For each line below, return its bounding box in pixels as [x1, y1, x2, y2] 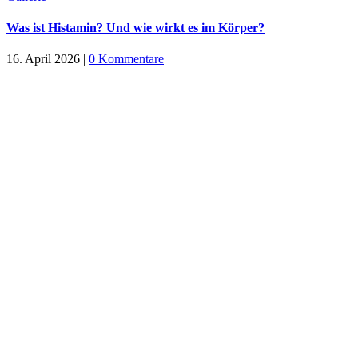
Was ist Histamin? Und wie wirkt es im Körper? [6, 21, 265, 35]
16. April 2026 [6, 52, 80, 66]
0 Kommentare [89, 52, 164, 66]
